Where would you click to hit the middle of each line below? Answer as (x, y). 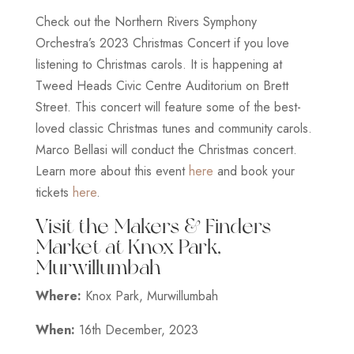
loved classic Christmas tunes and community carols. (173, 128)
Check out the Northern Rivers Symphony (146, 21)
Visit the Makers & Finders (153, 225)
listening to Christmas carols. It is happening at (158, 64)
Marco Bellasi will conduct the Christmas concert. (166, 149)
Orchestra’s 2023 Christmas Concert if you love (162, 43)
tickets (54, 192)
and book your (254, 171)
